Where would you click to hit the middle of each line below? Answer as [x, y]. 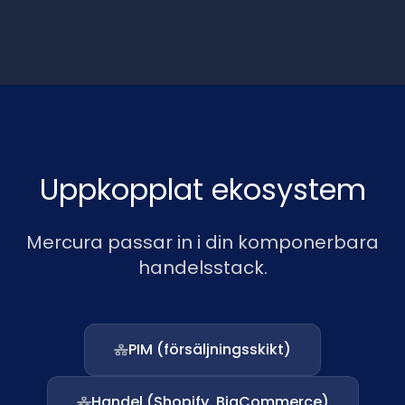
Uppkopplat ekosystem [202, 189]
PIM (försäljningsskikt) [210, 349]
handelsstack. [202, 268]
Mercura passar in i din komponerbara [202, 242]
